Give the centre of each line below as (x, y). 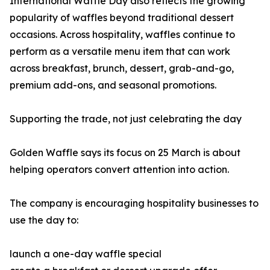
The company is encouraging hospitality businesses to (134, 203)
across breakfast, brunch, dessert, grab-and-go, (122, 68)
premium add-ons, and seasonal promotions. (113, 85)
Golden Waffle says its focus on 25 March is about (125, 153)
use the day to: (44, 220)
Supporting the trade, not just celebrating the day (126, 119)
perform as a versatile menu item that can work (120, 52)
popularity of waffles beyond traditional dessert (122, 18)
